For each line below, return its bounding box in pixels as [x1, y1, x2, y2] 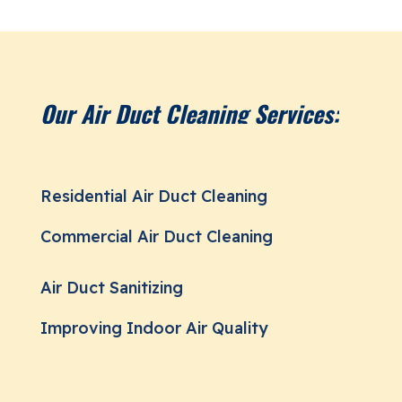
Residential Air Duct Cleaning [39, 185, 267, 206]
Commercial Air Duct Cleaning [39, 225, 273, 247]
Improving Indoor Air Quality [39, 317, 268, 338]
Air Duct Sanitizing [39, 276, 183, 298]
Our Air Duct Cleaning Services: [39, 95, 339, 131]
